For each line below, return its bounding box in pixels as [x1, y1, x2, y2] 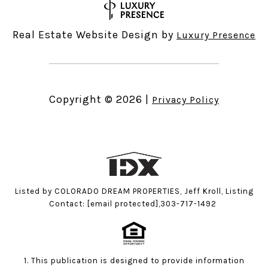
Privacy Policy [152, 93, 219, 105]
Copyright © [49, 92, 113, 106]
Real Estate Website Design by [13, 28, 176, 41]
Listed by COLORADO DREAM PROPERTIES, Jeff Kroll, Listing [14, 186, 254, 196]
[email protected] [87, 199, 159, 208]
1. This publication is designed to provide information [23, 255, 245, 265]
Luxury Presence [176, 29, 255, 41]
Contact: [49, 199, 87, 208]
